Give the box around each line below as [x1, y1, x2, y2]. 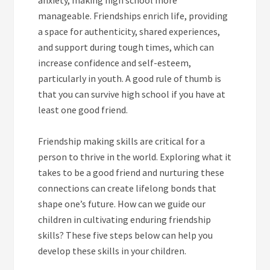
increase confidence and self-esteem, [38, 56, 192, 69]
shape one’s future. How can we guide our [38, 197, 206, 210]
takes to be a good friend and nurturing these [38, 166, 225, 178]
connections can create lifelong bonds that [38, 181, 217, 194]
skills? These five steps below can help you [38, 228, 213, 241]
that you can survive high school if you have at [38, 87, 226, 100]
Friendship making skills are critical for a [38, 134, 206, 147]
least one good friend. [38, 103, 128, 116]
